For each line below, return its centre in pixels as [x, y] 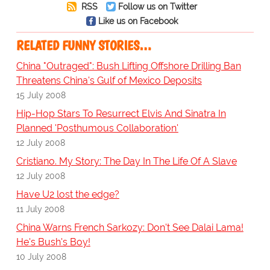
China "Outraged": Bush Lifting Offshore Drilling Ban [128, 66]
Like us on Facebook [138, 21]
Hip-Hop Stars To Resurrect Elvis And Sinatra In [121, 114]
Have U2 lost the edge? [67, 195]
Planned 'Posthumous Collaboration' [97, 128]
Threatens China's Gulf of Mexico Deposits [109, 81]
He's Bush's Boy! [53, 242]
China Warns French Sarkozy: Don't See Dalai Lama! [130, 228]
